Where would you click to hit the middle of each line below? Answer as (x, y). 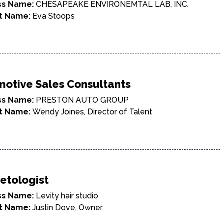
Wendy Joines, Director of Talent (92, 112)
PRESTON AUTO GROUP (82, 100)
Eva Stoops (54, 16)
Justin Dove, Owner (68, 207)
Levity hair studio (67, 196)
